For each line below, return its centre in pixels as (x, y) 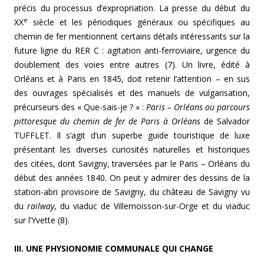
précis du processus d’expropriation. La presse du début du (132, 8)
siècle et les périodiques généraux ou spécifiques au (139, 22)
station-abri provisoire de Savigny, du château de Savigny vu (132, 192)
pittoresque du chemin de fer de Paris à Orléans (108, 121)
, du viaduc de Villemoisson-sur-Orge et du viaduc (152, 206)
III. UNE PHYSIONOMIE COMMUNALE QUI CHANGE (114, 249)
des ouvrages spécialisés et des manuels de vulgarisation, (132, 93)
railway (41, 206)
